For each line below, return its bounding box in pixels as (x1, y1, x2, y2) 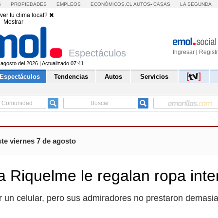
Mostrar (3, 18, 23, 25)
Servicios (140, 73, 168, 81)
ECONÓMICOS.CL (90, 1, 132, 7)
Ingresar (173, 49, 195, 55)
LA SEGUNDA (180, 1, 212, 7)
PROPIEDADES (11, 1, 47, 7)
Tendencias (54, 73, 89, 81)
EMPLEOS (56, 1, 81, 7)
